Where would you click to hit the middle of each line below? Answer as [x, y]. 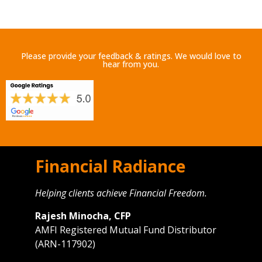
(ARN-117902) [65, 244]
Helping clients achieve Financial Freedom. [121, 193]
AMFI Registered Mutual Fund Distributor [126, 230]
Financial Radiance [110, 166]
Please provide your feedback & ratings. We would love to [131, 56]
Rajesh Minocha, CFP [83, 216]
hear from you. [131, 64]
